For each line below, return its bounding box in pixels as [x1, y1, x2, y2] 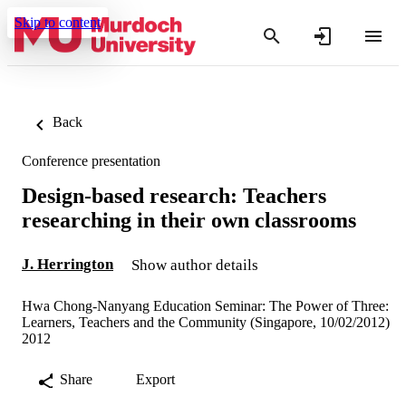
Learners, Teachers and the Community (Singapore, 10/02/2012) [22, 314, 390, 330]
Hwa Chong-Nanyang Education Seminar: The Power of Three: [22, 297, 389, 314]
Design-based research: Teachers [22, 183, 326, 208]
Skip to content [14, 14, 101, 30]
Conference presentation [22, 153, 160, 169]
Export [136, 371, 175, 387]
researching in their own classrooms [22, 208, 356, 232]
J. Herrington [22, 255, 113, 273]
